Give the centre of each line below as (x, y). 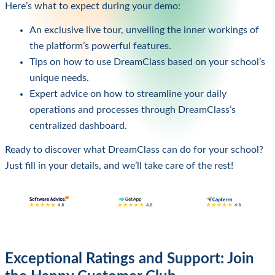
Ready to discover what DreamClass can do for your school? (134, 149)
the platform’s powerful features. (100, 46)
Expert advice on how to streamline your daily (128, 94)
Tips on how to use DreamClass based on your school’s (147, 62)
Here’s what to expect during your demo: (93, 6)
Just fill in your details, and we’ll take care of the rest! (119, 165)
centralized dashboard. (78, 126)
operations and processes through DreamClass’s (133, 110)
